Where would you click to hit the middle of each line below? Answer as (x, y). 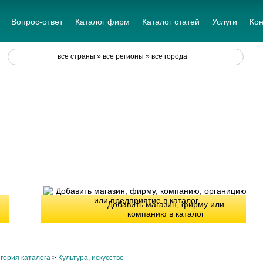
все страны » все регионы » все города (122, 56)
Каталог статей (171, 22)
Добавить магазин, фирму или (166, 204)
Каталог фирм (102, 22)
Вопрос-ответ (37, 22)
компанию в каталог (166, 213)
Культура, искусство (91, 257)
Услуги (225, 22)
